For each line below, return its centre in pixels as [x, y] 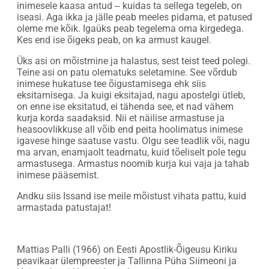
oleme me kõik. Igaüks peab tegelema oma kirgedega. [130, 28]
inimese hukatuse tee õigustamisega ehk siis [111, 83]
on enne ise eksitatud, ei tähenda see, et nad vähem [125, 106]
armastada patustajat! [64, 207]
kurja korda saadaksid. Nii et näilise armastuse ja [121, 118]
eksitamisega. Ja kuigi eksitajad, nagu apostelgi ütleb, [131, 95]
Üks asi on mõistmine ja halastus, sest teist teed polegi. [134, 61]
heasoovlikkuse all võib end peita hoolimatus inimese [130, 129]
